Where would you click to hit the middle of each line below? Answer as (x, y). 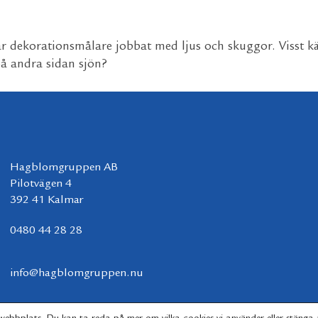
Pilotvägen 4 (41, 184)
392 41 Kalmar (46, 200)
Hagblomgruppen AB (64, 168)
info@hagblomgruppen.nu (77, 273)
